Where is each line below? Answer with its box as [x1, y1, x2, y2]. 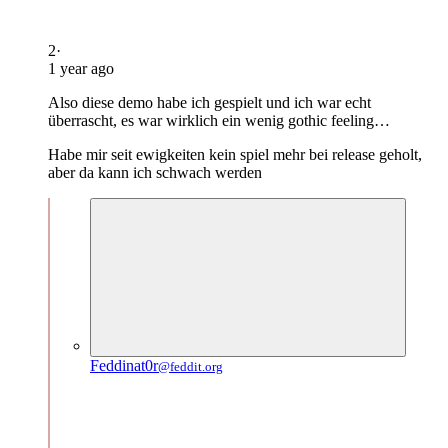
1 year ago [48, 59, 114, 77]
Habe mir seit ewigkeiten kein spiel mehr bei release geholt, [48, 145, 422, 163]
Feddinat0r [90, 356, 158, 374]
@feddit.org [158, 358, 223, 374]
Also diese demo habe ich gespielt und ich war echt [48, 93, 371, 111]
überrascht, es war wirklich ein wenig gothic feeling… [48, 111, 390, 129]
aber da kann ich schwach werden [48, 163, 262, 181]
